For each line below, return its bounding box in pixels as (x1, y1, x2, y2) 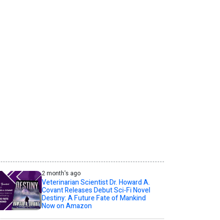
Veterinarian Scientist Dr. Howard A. (41, 177, 150, 188)
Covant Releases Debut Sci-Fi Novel (41, 185, 150, 196)
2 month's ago (41, 169, 81, 178)
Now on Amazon (41, 201, 92, 212)
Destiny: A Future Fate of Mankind (41, 193, 146, 204)
